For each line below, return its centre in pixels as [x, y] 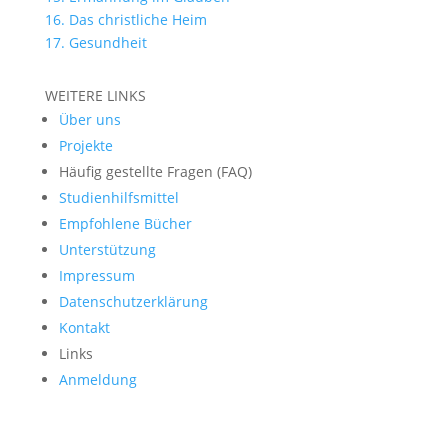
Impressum [96, 275]
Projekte [85, 145]
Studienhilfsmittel [118, 197]
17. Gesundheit [95, 42]
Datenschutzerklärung [133, 301]
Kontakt [84, 327]
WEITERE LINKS [95, 95]
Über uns [89, 119]
